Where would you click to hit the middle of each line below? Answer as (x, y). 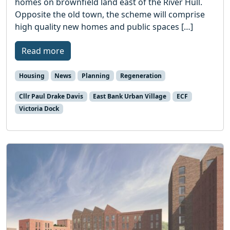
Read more (43, 51)
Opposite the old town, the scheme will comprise (110, 14)
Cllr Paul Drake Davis (51, 96)
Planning (95, 75)
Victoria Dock (39, 109)
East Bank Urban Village (130, 96)
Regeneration (141, 75)
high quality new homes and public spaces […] (104, 26)
